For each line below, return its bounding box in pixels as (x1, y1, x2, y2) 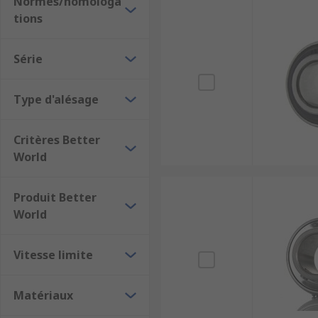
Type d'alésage (13, 92, 99, 107)
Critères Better (13, 132, 100, 148)
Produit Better (13, 190, 97, 205)
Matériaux (13, 287, 73, 303)
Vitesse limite (13, 247, 93, 263)
